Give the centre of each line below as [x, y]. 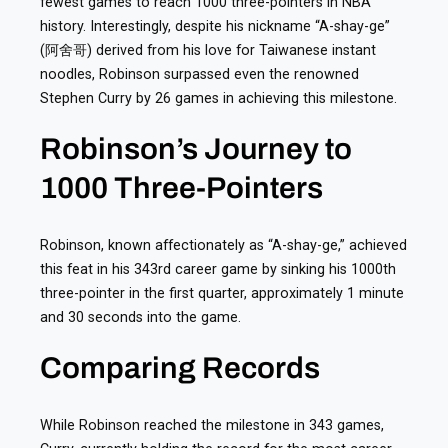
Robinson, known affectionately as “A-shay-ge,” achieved [223, 245]
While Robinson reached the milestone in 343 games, [212, 424]
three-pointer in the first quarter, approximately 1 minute [222, 293]
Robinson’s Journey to [196, 149]
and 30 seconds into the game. [140, 317]
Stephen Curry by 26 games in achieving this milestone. [218, 98]
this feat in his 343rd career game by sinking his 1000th [218, 269]
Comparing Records [180, 368]
